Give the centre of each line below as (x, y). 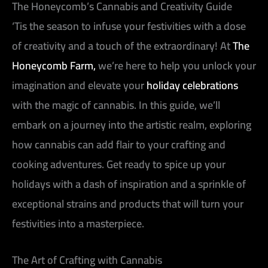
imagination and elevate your (79, 85)
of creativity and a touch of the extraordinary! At (122, 45)
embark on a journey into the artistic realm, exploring (132, 124)
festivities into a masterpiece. (78, 223)
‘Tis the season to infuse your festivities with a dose (129, 26)
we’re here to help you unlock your (176, 65)
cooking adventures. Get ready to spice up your (119, 164)
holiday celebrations (192, 85)
